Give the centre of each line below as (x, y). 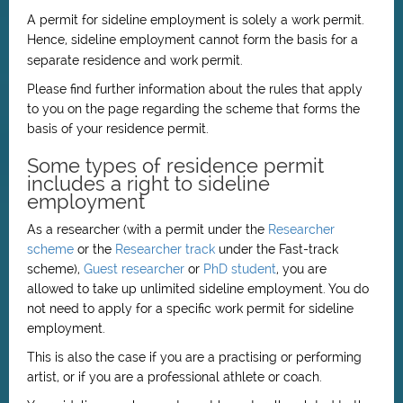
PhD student (240, 269)
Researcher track (167, 249)
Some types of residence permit (175, 166)
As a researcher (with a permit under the (148, 229)
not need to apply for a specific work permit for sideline (190, 309)
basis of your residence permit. (118, 129)
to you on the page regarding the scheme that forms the (193, 109)
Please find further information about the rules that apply (195, 89)
